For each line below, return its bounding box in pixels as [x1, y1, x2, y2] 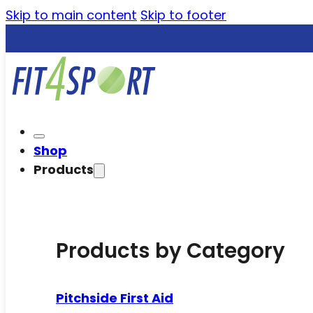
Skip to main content [6, 6, 137, 24]
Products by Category [56, 235, 285, 265]
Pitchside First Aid [56, 289, 173, 307]
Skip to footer [140, 6, 226, 24]
